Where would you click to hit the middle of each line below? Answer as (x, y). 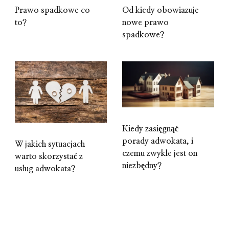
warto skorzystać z (49, 157)
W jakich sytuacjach (50, 144)
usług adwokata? (45, 169)
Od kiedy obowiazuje (161, 10)
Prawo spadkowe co (52, 10)
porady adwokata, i (158, 141)
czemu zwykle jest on (160, 154)
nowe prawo (145, 23)
